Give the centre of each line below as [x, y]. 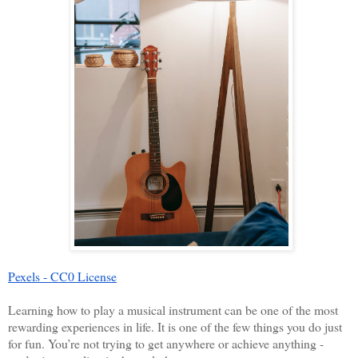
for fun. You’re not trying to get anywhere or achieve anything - [166, 344]
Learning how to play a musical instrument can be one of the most [173, 310]
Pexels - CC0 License [62, 276]
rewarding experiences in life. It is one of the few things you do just [175, 327]
